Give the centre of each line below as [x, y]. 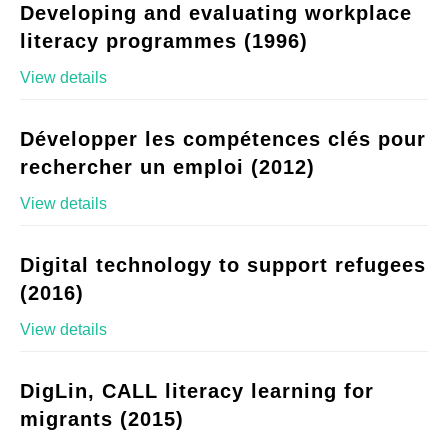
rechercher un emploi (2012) [167, 167]
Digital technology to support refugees [223, 265]
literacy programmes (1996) [164, 41]
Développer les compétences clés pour [223, 139]
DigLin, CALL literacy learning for [197, 391]
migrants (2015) [102, 419]
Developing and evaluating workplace [216, 13]
